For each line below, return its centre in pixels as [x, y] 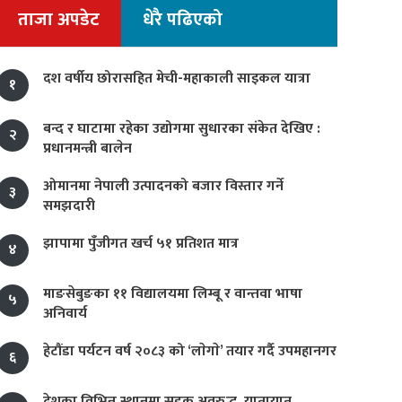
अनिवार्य [65, 314]
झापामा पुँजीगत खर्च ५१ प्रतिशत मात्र [141, 244]
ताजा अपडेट [59, 20]
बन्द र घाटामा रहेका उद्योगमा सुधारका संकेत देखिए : [182, 129]
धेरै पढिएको [183, 20]
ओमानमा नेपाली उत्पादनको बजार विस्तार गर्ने [163, 186]
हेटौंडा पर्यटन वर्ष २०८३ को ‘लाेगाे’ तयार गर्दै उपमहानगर [190, 351]
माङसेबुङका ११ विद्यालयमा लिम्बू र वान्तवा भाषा [173, 294]
